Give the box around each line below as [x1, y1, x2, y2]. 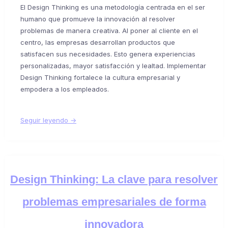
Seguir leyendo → [20, 116, 76, 124]
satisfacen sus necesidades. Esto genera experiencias [20, 49, 195, 58]
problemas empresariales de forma [22, 195, 206, 208]
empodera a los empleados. [20, 84, 109, 93]
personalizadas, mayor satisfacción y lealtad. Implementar [20, 61, 206, 70]
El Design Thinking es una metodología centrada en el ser [20, 3, 205, 11]
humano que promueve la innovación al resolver [20, 14, 175, 23]
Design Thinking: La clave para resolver [10, 173, 218, 186]
